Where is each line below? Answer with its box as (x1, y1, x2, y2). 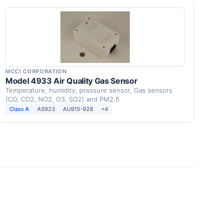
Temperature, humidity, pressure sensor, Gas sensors (5, 86, 172, 94)
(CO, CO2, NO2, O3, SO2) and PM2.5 (5, 95, 119, 103)
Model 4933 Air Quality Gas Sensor (5, 76, 138, 86)
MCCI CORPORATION (5, 68, 67, 75)
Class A (9, 106, 29, 112)
